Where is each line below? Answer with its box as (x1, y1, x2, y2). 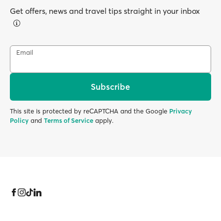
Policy (10, 116, 29, 124)
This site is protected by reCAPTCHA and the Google (10, 107, 169, 115)
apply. (93, 116, 113, 124)
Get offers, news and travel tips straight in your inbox (10, 5, 200, 16)
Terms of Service (44, 116, 93, 124)
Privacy (169, 107, 192, 115)
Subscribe (91, 81, 130, 92)
